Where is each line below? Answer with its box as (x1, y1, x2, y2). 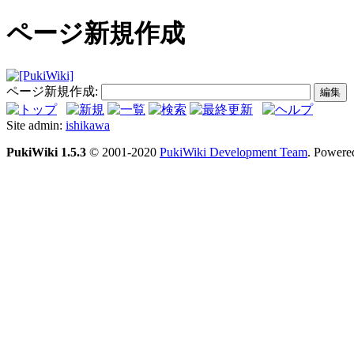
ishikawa (66, 118, 110, 132)
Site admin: (6, 118, 66, 132)
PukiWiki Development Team (160, 145, 307, 159)
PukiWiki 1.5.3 (6, 145, 86, 159)
